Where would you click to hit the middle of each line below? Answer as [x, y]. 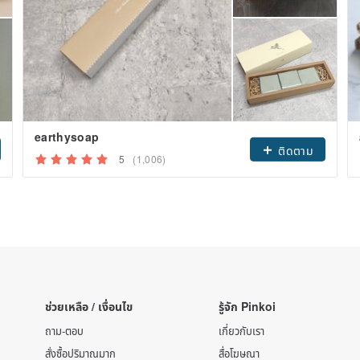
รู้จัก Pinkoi [247, 307]
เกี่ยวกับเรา [241, 331]
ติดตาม [296, 151]
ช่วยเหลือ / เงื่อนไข [89, 307]
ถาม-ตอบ [64, 331]
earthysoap [67, 137]
